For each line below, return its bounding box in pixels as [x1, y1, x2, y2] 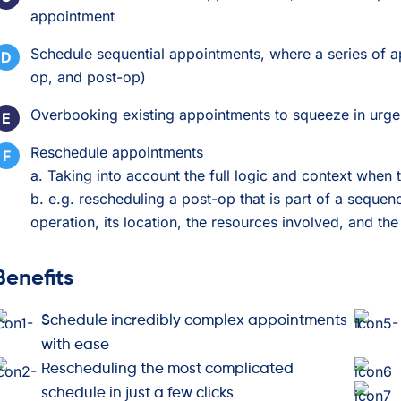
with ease [41, 337, 109, 353]
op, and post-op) [30, 67, 146, 86]
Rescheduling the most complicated [41, 361, 294, 377]
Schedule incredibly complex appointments [41, 312, 347, 328]
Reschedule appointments [30, 142, 203, 161]
